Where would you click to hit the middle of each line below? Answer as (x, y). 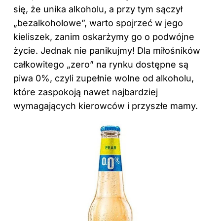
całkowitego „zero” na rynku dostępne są (101, 64)
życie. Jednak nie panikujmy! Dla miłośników (107, 50)
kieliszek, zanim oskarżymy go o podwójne (104, 37)
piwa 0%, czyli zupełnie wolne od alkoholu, (104, 78)
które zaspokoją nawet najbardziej (86, 92)
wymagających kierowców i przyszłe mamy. (106, 106)
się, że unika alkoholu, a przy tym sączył (98, 9)
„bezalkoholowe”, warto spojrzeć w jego (98, 23)
